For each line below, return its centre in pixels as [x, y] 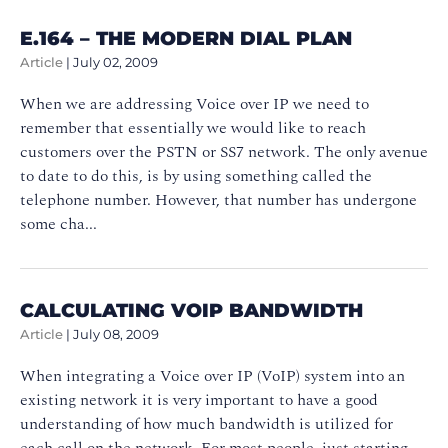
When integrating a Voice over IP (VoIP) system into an [212, 375]
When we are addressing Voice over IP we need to [194, 103]
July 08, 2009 [116, 334]
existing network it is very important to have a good [199, 399]
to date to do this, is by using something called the [196, 175]
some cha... [58, 223]
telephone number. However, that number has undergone [218, 199]
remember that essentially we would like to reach [193, 127]
